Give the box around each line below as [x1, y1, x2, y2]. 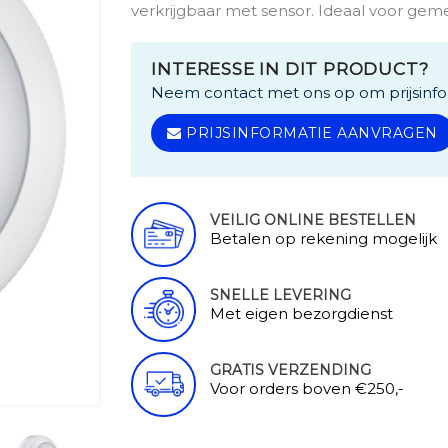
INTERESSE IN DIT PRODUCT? [151, 59, 429, 79]
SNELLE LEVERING [210, 286, 352, 304]
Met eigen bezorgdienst [210, 304, 394, 323]
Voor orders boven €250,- [210, 379, 405, 398]
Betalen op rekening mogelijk [210, 229, 438, 248]
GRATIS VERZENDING [210, 361, 372, 379]
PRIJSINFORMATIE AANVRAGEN [181, 124, 438, 142]
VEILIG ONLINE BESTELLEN [210, 211, 417, 229]
